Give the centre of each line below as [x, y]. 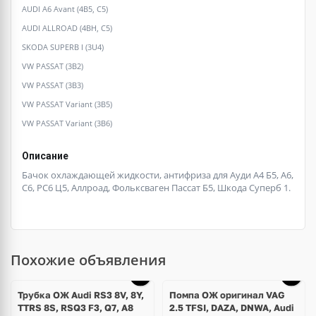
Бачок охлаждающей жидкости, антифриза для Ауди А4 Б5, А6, [158, 175]
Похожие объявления [88, 260]
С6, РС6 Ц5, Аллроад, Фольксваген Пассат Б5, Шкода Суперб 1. [156, 188]
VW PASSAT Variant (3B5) [67, 104]
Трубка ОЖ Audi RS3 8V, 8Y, [81, 295]
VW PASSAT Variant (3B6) [67, 123]
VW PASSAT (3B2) [53, 66]
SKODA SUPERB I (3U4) [63, 47]
